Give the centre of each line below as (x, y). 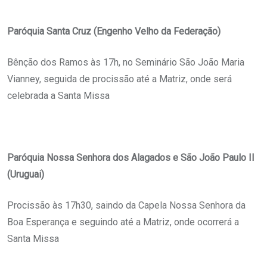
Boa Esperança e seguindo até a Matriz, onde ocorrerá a (123, 222)
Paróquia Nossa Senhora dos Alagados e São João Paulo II (131, 158)
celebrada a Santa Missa (58, 96)
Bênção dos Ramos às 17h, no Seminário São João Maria (126, 63)
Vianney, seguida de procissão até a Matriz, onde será (119, 79)
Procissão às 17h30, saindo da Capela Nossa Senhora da (126, 206)
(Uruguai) (26, 175)
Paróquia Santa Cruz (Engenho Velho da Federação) (114, 32)
